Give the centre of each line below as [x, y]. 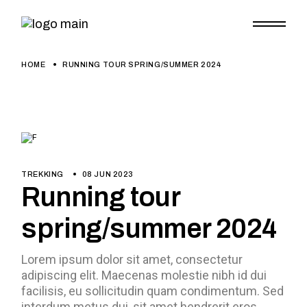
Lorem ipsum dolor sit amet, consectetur [132, 259]
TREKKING [42, 174]
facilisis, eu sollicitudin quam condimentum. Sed [153, 291]
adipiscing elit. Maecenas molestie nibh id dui [144, 275]
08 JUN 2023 [108, 174]
